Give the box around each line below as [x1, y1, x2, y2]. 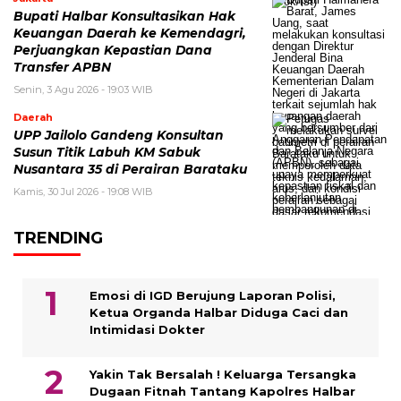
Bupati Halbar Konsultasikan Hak [13, 8, 235, 23]
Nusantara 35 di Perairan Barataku [13, 161, 247, 176]
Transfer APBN [13, 59, 111, 74]
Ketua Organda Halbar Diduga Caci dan [90, 304, 348, 320]
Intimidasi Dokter [90, 321, 205, 337]
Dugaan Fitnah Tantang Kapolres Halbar [90, 383, 355, 398]
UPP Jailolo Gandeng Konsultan [13, 127, 224, 142]
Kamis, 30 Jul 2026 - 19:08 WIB [13, 184, 153, 198]
